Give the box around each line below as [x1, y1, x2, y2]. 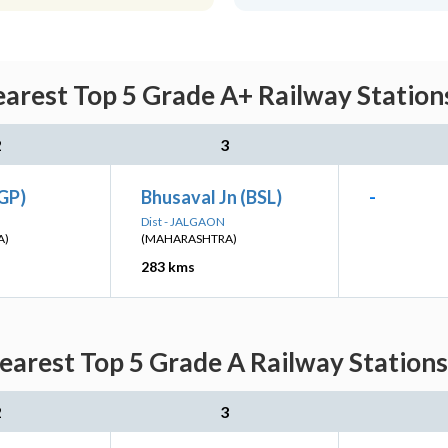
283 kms [141, 258, 195, 275]
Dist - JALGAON [141, 214, 225, 229]
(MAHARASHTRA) [141, 231, 237, 246]
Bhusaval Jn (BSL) [141, 186, 282, 208]
